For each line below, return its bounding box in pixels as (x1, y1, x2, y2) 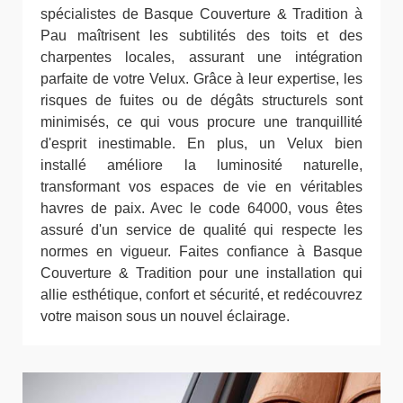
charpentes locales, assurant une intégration (40, 49, 363, 65)
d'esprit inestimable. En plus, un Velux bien (40, 136, 363, 151)
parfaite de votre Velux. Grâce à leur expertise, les (40, 71, 363, 86)
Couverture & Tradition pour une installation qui (40, 265, 363, 281)
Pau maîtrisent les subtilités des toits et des (40, 28, 363, 43)
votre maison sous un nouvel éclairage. (40, 309, 290, 324)
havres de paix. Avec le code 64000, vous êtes (40, 201, 363, 216)
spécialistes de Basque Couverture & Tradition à (40, 6, 363, 22)
